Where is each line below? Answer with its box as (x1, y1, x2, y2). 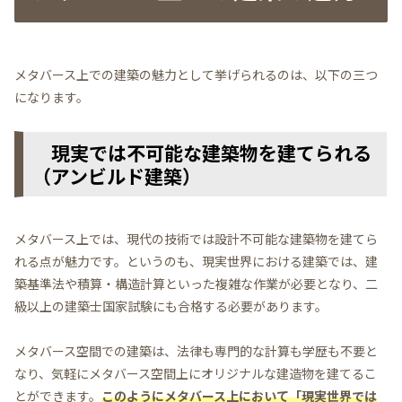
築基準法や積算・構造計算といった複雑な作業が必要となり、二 (14, 274, 378, 293)
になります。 (14, 87, 89, 106)
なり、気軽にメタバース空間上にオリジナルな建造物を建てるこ (14, 364, 377, 383)
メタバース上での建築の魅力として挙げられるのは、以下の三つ (14, 65, 378, 83)
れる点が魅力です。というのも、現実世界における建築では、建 (14, 251, 378, 270)
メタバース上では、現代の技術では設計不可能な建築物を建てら (14, 229, 378, 248)
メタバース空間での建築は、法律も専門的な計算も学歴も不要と (14, 342, 378, 361)
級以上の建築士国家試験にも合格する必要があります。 (14, 296, 328, 315)
